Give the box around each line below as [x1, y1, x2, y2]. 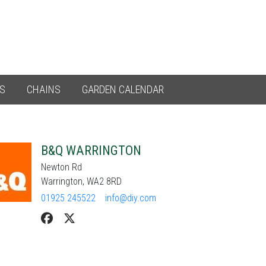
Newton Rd [41, 161, 82, 173]
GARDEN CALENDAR [82, 83, 164, 96]
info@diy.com [105, 192, 156, 204]
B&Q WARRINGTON [41, 142, 141, 158]
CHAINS [27, 83, 61, 96]
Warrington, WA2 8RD [41, 176, 122, 187]
